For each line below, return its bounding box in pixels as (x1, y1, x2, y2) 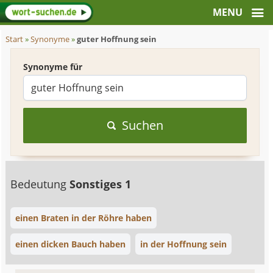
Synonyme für (23, 61, 83, 73)
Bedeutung (10, 177, 70, 191)
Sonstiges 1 (69, 177, 132, 191)
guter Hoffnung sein (77, 34, 157, 44)
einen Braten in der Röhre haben (15, 212, 152, 224)
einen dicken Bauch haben (15, 238, 126, 250)
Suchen (121, 117, 163, 133)
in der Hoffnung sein (140, 238, 227, 250)
